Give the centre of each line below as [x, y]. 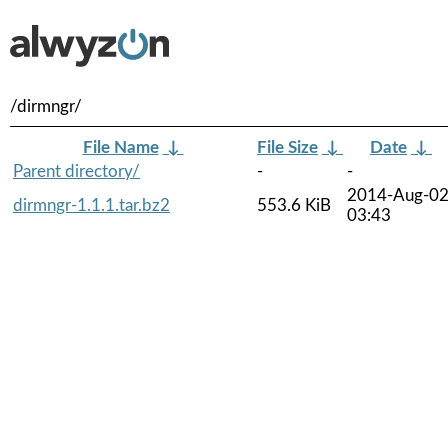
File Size [287, 147]
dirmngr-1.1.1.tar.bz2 [91, 205]
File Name [120, 147]
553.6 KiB [294, 205]
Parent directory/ [76, 171]
